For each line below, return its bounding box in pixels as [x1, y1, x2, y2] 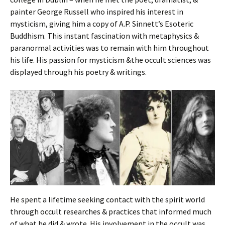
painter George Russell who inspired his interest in [10, 7, 183, 17]
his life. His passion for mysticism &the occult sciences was [10, 55, 211, 65]
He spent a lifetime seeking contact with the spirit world [10, 194, 205, 205]
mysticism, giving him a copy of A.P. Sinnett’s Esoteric [10, 19, 193, 29]
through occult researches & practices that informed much [10, 206, 211, 217]
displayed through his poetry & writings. [10, 67, 147, 77]
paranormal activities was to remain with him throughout [10, 43, 209, 53]
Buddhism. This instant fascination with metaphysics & [10, 31, 199, 41]
